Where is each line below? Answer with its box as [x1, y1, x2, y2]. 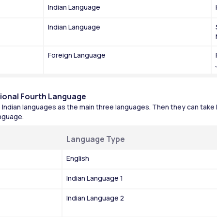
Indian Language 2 [66, 193, 124, 202]
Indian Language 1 [66, 173, 123, 183]
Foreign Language [48, 50, 106, 60]
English [66, 153, 89, 163]
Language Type [66, 133, 125, 144]
